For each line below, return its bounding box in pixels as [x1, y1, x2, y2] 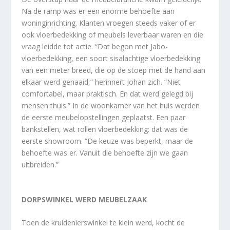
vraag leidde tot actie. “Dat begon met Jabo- [22, 41, 168, 51]
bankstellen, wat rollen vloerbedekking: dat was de [22, 124, 188, 134]
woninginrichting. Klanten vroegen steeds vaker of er [22, 17, 196, 28]
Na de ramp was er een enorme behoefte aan [22, 6, 175, 16]
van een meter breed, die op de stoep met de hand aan [22, 65, 206, 75]
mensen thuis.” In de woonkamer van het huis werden [22, 100, 200, 110]
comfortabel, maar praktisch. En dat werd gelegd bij [22, 88, 194, 99]
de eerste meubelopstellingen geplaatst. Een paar [22, 112, 186, 122]
